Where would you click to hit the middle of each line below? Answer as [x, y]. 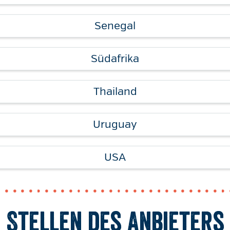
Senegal [115, 26]
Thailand [115, 91]
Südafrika [115, 59]
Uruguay [115, 124]
